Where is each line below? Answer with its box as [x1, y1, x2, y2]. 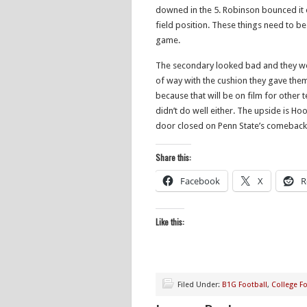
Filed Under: [177, 280, 222, 289]
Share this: [156, 151, 191, 163]
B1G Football [222, 280, 267, 289]
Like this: [156, 216, 184, 228]
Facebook [180, 175, 220, 187]
